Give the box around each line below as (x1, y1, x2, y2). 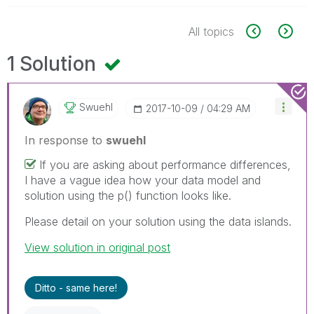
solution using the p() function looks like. (25, 188, 231, 203)
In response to (25, 132, 106, 147)
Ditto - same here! (35, 281, 117, 294)
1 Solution (7, 51, 101, 76)
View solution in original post (25, 240, 170, 254)
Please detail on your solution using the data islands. (25, 214, 292, 228)
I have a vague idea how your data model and (25, 172, 261, 187)
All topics (189, 24, 234, 39)
